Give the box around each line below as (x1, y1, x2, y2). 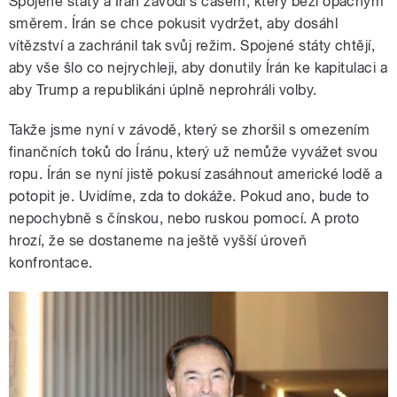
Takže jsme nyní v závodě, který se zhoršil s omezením (9, 121, 370, 138)
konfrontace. (9, 253, 93, 271)
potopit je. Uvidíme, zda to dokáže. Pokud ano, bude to (9, 187, 370, 205)
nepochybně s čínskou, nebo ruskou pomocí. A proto (9, 209, 360, 227)
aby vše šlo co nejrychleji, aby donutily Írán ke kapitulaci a (9, 58, 388, 76)
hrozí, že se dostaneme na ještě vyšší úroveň (9, 231, 307, 249)
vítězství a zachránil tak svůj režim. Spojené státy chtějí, (9, 36, 376, 54)
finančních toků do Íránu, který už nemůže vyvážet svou (9, 143, 378, 160)
